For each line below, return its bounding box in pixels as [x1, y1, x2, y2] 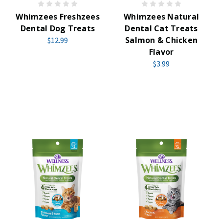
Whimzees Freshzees [16, 11, 100, 22]
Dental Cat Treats [125, 23, 198, 34]
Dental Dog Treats [20, 23, 95, 34]
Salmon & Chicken [125, 35, 197, 45]
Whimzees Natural [124, 11, 199, 22]
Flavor [149, 46, 174, 57]
